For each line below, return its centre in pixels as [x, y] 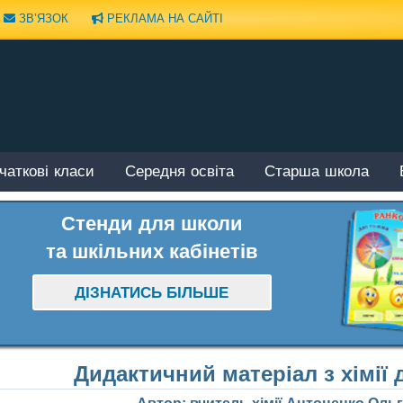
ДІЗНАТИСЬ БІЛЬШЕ [152, 293]
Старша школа [317, 173]
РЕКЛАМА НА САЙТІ [163, 18]
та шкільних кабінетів [152, 251]
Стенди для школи [152, 223]
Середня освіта [179, 173]
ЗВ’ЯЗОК [42, 18]
